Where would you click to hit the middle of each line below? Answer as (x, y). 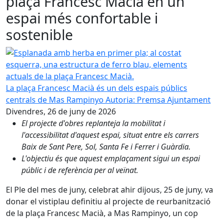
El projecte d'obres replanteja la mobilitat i (93, 123)
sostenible (39, 34)
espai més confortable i (82, 18)
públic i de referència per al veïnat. (80, 170)
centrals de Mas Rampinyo (55, 100)
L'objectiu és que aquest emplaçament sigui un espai (111, 158)
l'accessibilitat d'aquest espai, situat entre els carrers (110, 135)
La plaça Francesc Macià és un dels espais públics (97, 88)
